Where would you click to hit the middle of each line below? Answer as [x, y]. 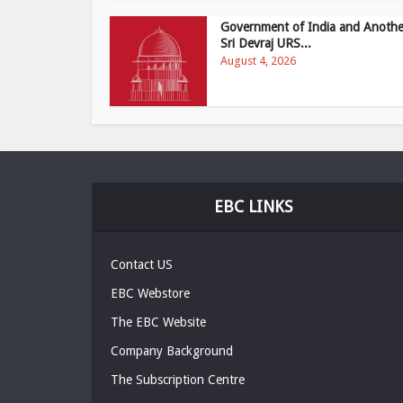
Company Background [172, 351]
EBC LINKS [254, 206]
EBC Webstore [150, 293]
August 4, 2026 [259, 61]
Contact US [142, 264]
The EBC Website [158, 322]
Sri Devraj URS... [266, 43]
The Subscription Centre [178, 380]
